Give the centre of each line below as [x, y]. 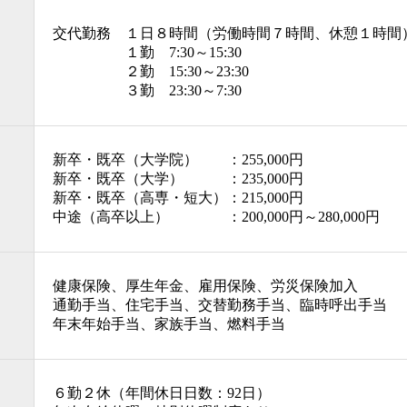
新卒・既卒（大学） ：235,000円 [178, 179]
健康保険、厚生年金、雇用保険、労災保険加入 [205, 286]
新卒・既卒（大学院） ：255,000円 [178, 159]
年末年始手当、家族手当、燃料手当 [169, 324]
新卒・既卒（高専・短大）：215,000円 [178, 198]
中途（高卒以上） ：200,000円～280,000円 [216, 217]
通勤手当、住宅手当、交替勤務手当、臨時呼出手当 [220, 305]
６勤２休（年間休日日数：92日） [162, 393]
